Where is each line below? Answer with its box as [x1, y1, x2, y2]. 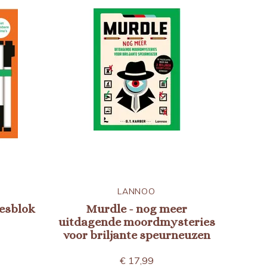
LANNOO [117, 186, 156, 197]
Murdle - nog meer [86, 202, 187, 216]
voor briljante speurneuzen [63, 228, 210, 242]
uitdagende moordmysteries [58, 215, 215, 229]
